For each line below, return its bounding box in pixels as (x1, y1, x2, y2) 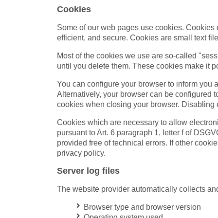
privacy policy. (57, 148, 106, 157)
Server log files (57, 165, 120, 176)
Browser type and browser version (84, 202, 201, 211)
